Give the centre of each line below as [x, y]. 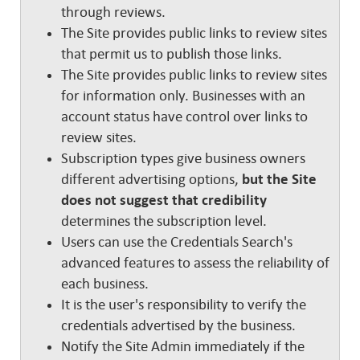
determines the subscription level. [167, 221]
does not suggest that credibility [164, 200]
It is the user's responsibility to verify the [184, 305]
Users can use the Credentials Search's [177, 242]
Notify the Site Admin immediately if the [183, 346]
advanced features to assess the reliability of [195, 263]
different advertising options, [151, 179]
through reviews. [113, 12]
